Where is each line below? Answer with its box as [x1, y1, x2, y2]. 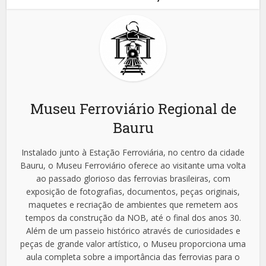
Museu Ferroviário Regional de [30, 99, 236, 118]
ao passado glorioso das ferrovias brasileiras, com [36, 172, 230, 184]
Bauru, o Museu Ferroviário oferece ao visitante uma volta [20, 159, 246, 171]
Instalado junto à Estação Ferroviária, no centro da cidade [21, 146, 245, 158]
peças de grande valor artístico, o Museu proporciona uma [20, 237, 246, 249]
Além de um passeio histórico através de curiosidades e [26, 224, 240, 236]
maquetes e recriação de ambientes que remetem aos [28, 198, 238, 210]
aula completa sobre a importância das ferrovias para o [26, 251, 240, 262]
